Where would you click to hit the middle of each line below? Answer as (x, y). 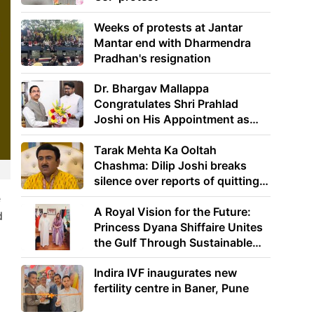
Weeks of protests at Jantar (169, 27)
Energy (113, 258)
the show (119, 196)
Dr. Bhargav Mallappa (152, 89)
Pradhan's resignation (153, 58)
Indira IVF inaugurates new (166, 273)
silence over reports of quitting (177, 180)
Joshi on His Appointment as (172, 120)
